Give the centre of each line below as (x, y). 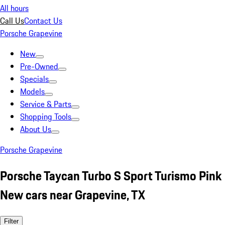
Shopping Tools (46, 117)
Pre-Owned (39, 66)
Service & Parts (46, 104)
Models (32, 91)
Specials (34, 79)
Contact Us (43, 21)
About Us (36, 129)
